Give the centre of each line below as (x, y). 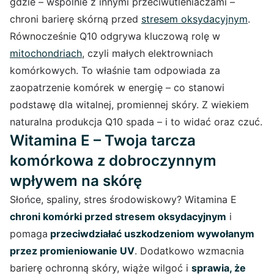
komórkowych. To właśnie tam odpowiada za (115, 70)
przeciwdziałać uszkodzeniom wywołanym (151, 233)
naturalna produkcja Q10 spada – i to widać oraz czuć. (136, 121)
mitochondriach (46, 53)
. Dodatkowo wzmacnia (189, 250)
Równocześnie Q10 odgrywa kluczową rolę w (115, 36)
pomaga (29, 233)
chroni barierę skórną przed (76, 19)
